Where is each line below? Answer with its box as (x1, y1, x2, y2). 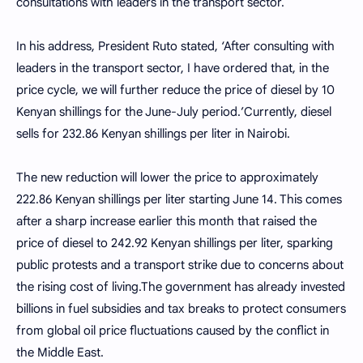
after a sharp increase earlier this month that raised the (16, 214, 317, 229)
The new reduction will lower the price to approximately (16, 170, 318, 186)
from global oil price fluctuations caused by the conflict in (16, 323, 329, 339)
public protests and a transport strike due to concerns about (16, 258, 344, 273)
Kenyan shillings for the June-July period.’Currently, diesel (16, 105, 331, 120)
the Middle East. (16, 345, 104, 361)
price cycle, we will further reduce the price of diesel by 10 (16, 83, 335, 98)
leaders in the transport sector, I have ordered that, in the (16, 61, 329, 76)
